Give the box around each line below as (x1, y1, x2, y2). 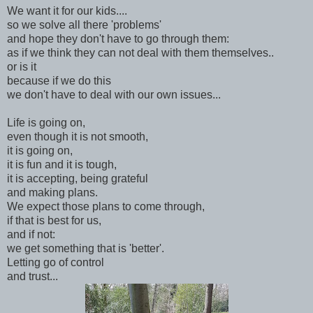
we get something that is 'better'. (7, 242, 164, 254)
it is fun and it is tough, (7, 158, 119, 170)
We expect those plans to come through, (7, 200, 205, 212)
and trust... (7, 270, 58, 282)
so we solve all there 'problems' (7, 18, 161, 31)
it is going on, (7, 144, 73, 156)
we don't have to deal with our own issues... (7, 88, 221, 101)
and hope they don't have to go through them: (7, 32, 229, 45)
